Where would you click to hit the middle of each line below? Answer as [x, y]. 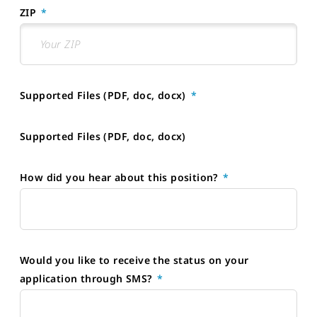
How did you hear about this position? [121, 177]
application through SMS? [87, 278]
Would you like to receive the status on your [134, 260]
